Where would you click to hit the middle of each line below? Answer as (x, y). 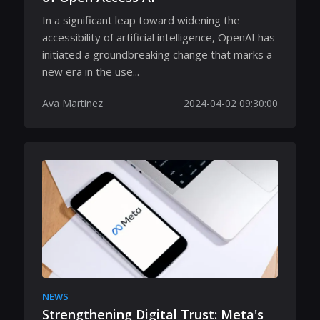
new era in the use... (91, 71)
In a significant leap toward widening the (141, 20)
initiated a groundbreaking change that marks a (157, 54)
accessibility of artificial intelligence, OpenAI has (159, 37)
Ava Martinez (72, 103)
